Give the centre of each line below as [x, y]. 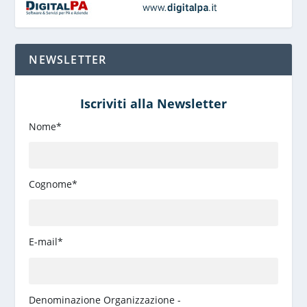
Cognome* [53, 184]
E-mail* [46, 242]
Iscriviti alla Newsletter [153, 103]
